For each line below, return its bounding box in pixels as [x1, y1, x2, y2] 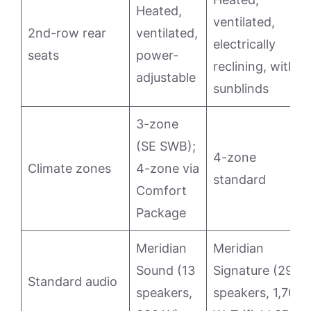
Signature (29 [213, 263, 293, 278]
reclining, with [213, 59, 296, 74]
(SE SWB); [136, 139, 196, 154]
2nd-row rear [28, 26, 106, 41]
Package [136, 205, 186, 221]
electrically [213, 37, 276, 52]
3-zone [136, 117, 178, 132]
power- [136, 48, 178, 63]
